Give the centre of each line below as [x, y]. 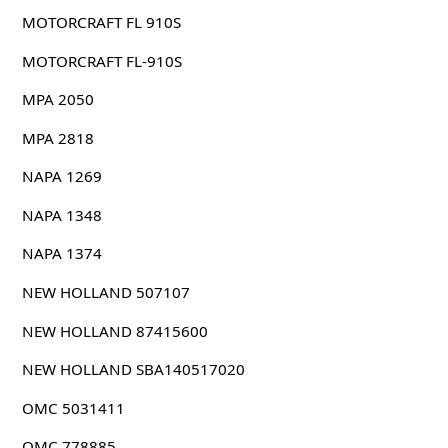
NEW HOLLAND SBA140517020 [133, 369]
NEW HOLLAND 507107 [105, 292]
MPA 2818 [57, 137]
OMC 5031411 [73, 407]
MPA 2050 [57, 99]
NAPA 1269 [61, 176]
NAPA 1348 [61, 214]
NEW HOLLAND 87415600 [114, 330]
